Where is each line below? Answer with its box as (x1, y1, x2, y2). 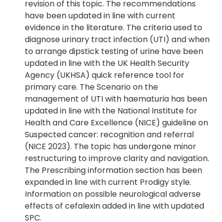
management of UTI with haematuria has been (25, 93, 207, 105)
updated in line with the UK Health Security (25, 57, 189, 69)
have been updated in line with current (25, 10, 175, 21)
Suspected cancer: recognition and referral (25, 129, 194, 140)
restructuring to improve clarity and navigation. (25, 153, 209, 164)
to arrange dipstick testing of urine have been (25, 46, 203, 57)
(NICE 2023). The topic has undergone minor (25, 141, 196, 152)
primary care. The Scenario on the (25, 81, 158, 93)
